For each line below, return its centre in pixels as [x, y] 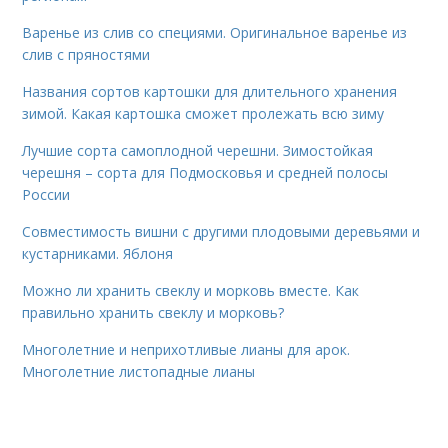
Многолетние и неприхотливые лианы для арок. [186, 350]
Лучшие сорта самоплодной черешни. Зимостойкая [198, 151]
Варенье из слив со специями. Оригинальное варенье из [215, 33]
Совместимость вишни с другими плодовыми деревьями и [221, 232]
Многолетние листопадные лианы [139, 372]
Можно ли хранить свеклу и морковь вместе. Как [191, 291]
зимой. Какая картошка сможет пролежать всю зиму [203, 114]
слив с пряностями [86, 55]
